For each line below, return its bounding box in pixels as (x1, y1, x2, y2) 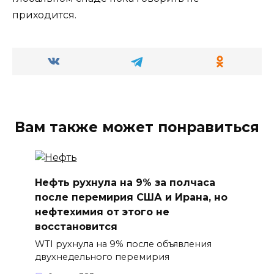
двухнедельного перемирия (34, 251, 169, 262)
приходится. (12, 9, 76, 21)
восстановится (34, 220, 117, 232)
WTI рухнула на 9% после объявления (34, 238, 212, 250)
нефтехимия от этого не (34, 206, 169, 218)
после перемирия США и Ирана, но (34, 191, 228, 203)
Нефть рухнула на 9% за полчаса (34, 176, 215, 188)
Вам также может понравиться (15, 119, 259, 136)
